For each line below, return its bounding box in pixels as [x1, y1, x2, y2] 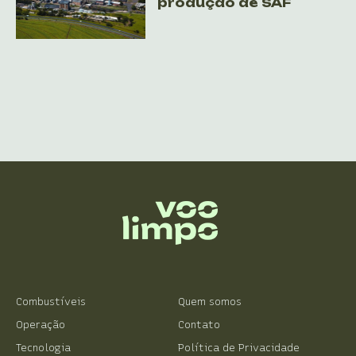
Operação [16, 319, 65, 331]
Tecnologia [16, 342, 71, 354]
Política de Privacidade [178, 342, 300, 354]
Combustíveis [16, 296, 86, 308]
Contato [178, 319, 220, 331]
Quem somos [178, 296, 242, 308]
